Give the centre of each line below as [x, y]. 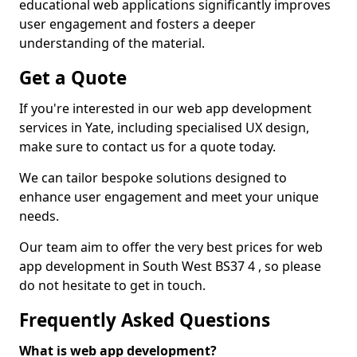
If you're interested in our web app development [165, 108]
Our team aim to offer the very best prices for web [171, 247]
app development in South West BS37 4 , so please [170, 266]
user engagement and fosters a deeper [137, 24]
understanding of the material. [112, 43]
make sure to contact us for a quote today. [147, 147]
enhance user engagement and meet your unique [169, 197]
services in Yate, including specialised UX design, [164, 127]
